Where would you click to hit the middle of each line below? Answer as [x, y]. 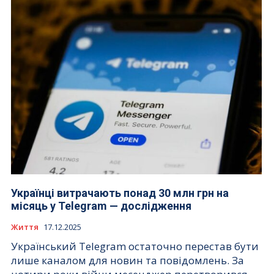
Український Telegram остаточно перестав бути [135, 246]
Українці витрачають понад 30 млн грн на [120, 193]
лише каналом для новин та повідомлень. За [128, 261]
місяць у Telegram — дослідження [101, 206]
